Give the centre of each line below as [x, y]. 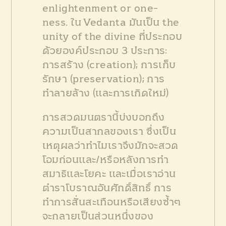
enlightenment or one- [100, 8]
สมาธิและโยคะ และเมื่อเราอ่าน [109, 174]
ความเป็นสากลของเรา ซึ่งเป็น [109, 131]
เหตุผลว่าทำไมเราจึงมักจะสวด [110, 146]
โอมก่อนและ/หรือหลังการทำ [105, 160]
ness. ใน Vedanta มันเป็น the [111, 22]
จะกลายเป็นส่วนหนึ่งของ [98, 216]
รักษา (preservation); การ [103, 79]
